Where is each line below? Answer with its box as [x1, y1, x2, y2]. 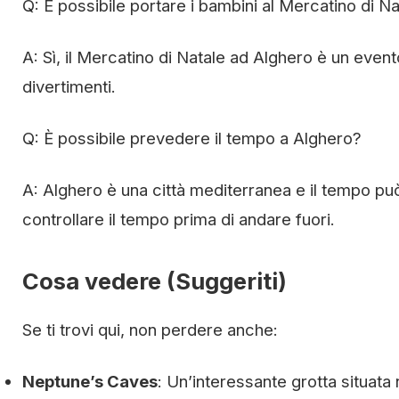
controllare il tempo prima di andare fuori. [22, 208, 335, 229]
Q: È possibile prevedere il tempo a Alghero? [22, 127, 362, 148]
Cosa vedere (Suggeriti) [22, 266, 287, 295]
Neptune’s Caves [22, 370, 158, 391]
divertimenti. [22, 76, 116, 96]
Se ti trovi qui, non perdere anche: [22, 319, 278, 339]
